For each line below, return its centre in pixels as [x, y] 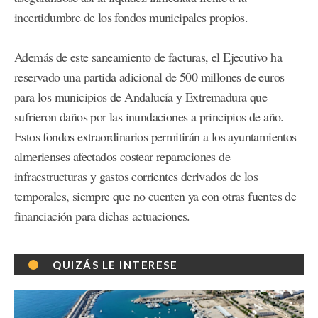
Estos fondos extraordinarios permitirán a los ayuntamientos [155, 137]
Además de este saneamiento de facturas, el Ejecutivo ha [148, 57]
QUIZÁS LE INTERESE [115, 265]
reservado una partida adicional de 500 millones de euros [149, 77]
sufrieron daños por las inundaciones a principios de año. [149, 117]
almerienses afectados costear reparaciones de [122, 157]
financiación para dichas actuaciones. [102, 216]
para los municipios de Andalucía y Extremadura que [141, 97]
